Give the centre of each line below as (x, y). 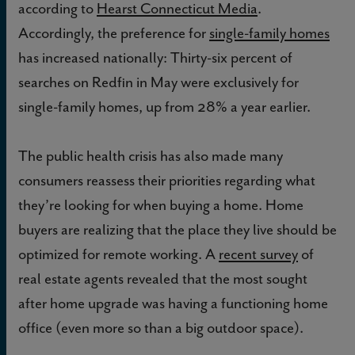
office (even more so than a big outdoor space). (161, 327)
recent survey (258, 254)
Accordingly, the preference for (114, 32)
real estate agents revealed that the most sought (163, 278)
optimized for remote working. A (118, 254)
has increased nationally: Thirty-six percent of (155, 57)
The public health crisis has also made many (151, 155)
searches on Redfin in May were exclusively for (158, 82)
